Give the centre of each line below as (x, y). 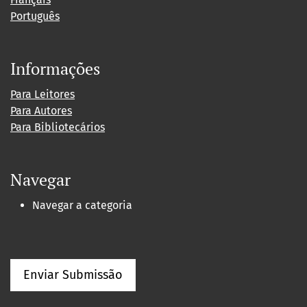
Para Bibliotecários (58, 127)
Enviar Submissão (73, 275)
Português (35, 16)
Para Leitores (42, 95)
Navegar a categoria (82, 206)
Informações (55, 69)
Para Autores (41, 111)
